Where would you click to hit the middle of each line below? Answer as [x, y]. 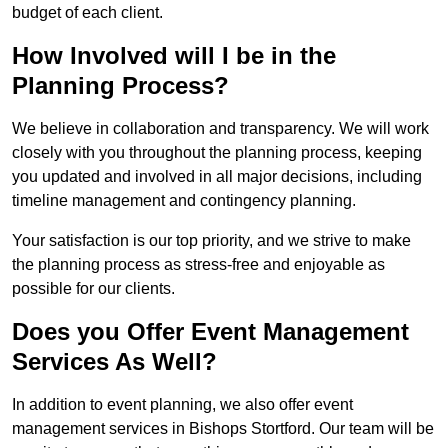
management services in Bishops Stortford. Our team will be [223, 429]
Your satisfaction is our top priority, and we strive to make [211, 241]
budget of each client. [87, 13]
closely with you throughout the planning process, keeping [217, 153]
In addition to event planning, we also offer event [182, 405]
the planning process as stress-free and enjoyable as [198, 265]
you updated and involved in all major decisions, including [217, 177]
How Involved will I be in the [174, 56]
